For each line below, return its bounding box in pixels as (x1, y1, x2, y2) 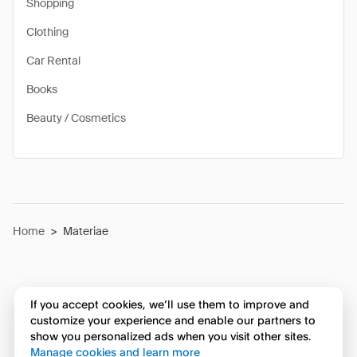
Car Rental (26, 53, 80, 68)
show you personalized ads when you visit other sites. (29, 329, 311, 343)
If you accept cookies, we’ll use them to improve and (29, 297, 309, 312)
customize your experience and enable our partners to (29, 313, 316, 328)
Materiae (63, 224, 108, 238)
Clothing (26, 25, 69, 39)
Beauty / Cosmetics (26, 111, 126, 125)
